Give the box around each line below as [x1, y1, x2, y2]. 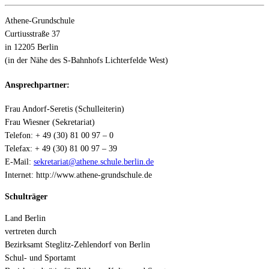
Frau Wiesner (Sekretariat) [5, 118, 95, 127]
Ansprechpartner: [5, 80, 70, 89]
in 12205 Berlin [5, 43, 58, 52]
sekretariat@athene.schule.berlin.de [34, 157, 154, 167]
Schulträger [5, 192, 47, 202]
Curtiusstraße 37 [5, 29, 60, 39]
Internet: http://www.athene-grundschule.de [5, 171, 152, 180]
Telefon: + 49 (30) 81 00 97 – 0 [5, 131, 113, 141]
